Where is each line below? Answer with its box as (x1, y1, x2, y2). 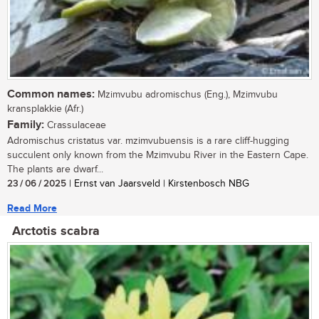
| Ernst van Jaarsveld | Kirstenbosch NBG (66, 177, 249, 189)
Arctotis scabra (12, 223, 100, 239)
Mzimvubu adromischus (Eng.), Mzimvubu (95, 88, 278, 100)
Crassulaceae (44, 119, 106, 131)
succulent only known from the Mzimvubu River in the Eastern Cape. (7, 149, 308, 161)
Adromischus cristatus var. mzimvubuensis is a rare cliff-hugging (7, 135, 289, 147)
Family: (7, 117, 44, 132)
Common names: (7, 87, 95, 101)
